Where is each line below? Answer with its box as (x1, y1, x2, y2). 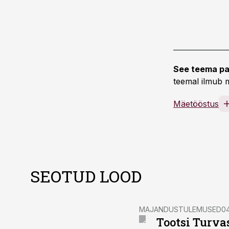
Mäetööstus (173, 99, 219, 109)
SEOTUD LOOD (30, 165, 142, 187)
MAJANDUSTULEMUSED (139, 205, 221, 214)
